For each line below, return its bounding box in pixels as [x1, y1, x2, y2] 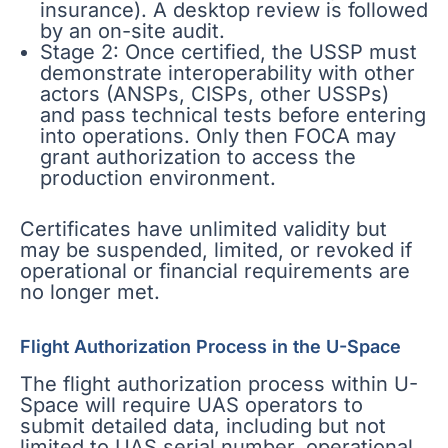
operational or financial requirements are [20, 259, 410, 284]
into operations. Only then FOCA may [40, 124, 396, 149]
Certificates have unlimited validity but [20, 217, 387, 242]
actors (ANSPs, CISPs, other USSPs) [40, 82, 389, 107]
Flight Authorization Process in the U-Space [20, 336, 401, 358]
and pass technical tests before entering [40, 103, 426, 128]
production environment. [40, 166, 276, 191]
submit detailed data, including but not [20, 413, 386, 438]
